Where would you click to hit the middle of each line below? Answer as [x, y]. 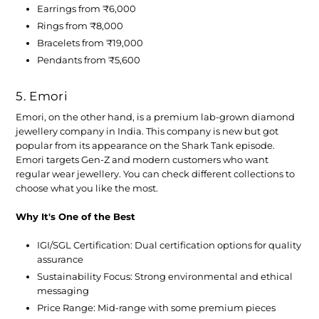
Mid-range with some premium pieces [186, 308]
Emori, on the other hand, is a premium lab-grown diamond [156, 117]
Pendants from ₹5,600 [89, 59]
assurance [61, 260]
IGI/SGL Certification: [85, 245]
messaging [63, 291]
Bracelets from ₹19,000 [90, 42]
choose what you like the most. [87, 188]
